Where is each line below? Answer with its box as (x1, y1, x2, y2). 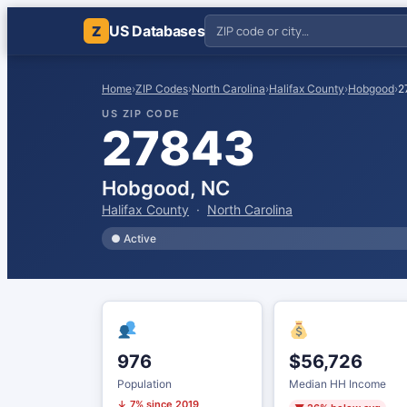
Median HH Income (288, 377, 386, 391)
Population (117, 377, 172, 391)
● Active (111, 232, 156, 245)
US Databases (109, 22, 205, 40)
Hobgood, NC (102, 176, 230, 200)
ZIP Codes (135, 82, 188, 95)
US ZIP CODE (102, 107, 181, 120)
